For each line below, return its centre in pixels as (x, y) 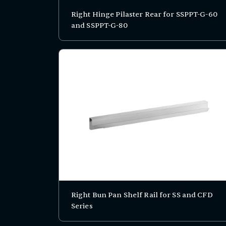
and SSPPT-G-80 (99, 26)
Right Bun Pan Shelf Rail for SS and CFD (142, 195)
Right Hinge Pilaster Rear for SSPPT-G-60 (144, 15)
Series (82, 206)
